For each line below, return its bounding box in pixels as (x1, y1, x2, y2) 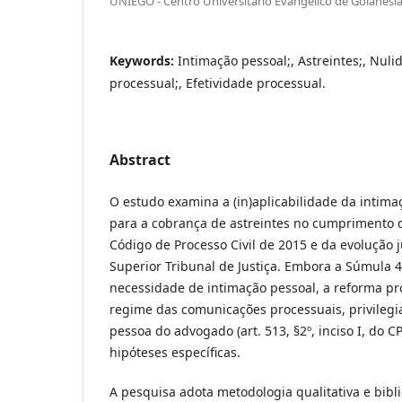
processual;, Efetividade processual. (109, 74, 326, 92)
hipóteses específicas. (109, 344, 240, 362)
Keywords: (109, 52, 178, 70)
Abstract (109, 150, 170, 170)
